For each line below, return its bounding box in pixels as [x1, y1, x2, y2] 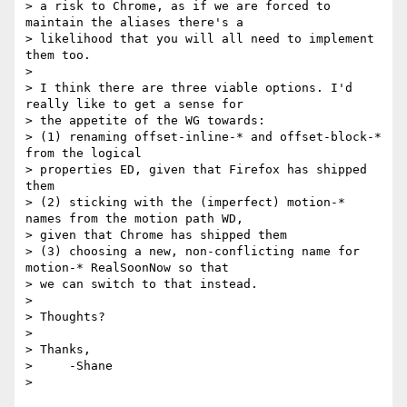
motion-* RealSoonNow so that [25, 261, 229, 275]
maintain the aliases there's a [25, 15, 243, 30]
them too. [25, 48, 91, 63]
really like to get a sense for [25, 97, 243, 112]
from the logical [25, 146, 142, 161]
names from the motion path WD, [25, 212, 243, 226]
